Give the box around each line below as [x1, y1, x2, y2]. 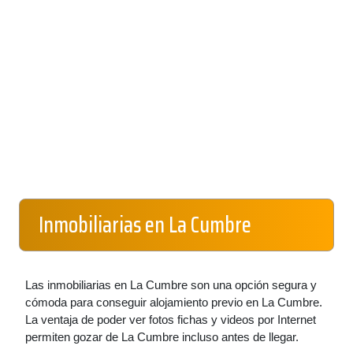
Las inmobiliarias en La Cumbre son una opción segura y [25, 278, 317, 292]
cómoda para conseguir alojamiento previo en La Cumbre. [25, 295, 322, 309]
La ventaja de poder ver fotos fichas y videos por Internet [25, 313, 316, 326]
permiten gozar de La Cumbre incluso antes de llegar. [25, 330, 299, 344]
